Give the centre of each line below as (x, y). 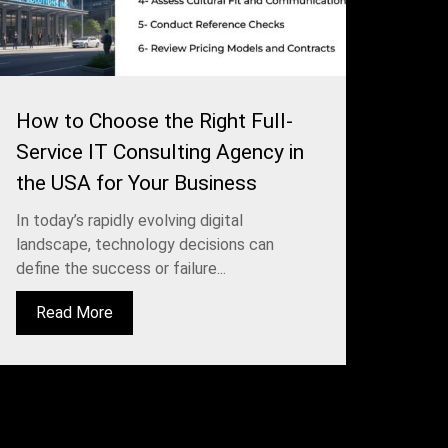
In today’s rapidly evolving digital (129, 220)
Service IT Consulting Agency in (160, 151)
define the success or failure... (121, 268)
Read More (74, 312)
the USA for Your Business (136, 182)
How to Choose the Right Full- (154, 120)
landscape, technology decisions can (145, 244)
